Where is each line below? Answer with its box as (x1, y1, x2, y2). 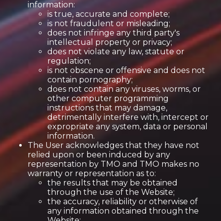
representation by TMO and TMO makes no (28, 159, 199, 169)
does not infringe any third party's (47, 28, 180, 37)
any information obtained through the (47, 206, 199, 216)
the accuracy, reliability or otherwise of (47, 197, 198, 206)
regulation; (47, 56, 91, 66)
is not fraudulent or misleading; (47, 19, 170, 28)
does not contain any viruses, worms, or (47, 84, 201, 94)
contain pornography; (47, 75, 133, 84)
